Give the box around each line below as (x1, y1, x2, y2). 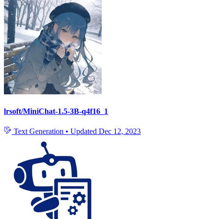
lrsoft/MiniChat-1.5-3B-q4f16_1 (4, 107, 108, 115)
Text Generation (12, 127, 66, 135)
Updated (70, 127, 99, 135)
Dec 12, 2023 (99, 127, 141, 135)
